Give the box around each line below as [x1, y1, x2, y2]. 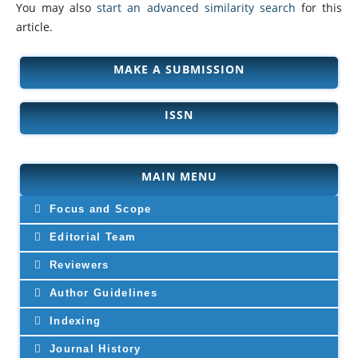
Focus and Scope [45, 202, 152, 215]
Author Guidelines [45, 286, 158, 299]
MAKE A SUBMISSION [113, 61, 245, 77]
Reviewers [45, 258, 109, 271]
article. [15, 18, 53, 34]
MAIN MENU [141, 168, 217, 184]
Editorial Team [45, 230, 137, 243]
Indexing [45, 314, 101, 327]
